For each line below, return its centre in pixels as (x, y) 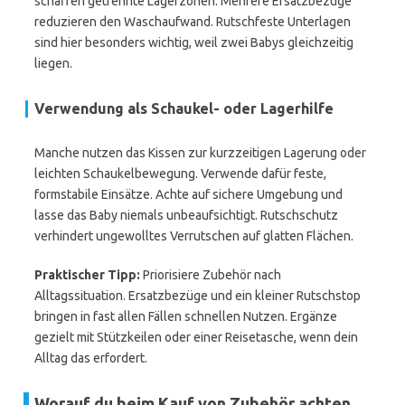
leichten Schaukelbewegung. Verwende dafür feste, (180, 174)
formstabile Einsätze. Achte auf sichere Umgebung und (188, 194)
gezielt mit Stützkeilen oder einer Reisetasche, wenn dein (196, 337)
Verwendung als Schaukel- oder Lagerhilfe (184, 108)
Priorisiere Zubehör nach (211, 275)
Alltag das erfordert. (91, 358)
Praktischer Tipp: (87, 275)
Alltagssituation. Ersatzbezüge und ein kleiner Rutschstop (198, 296)
